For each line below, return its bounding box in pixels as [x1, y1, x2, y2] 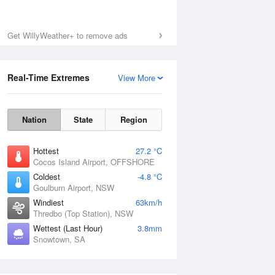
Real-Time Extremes [7, 71, 90, 83]
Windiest [33, 196, 64, 208]
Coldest [33, 171, 60, 182]
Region [120, 114, 147, 125]
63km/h [136, 196, 162, 208]
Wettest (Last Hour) [33, 222, 103, 234]
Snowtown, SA [33, 233, 85, 245]
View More [118, 72, 155, 83]
